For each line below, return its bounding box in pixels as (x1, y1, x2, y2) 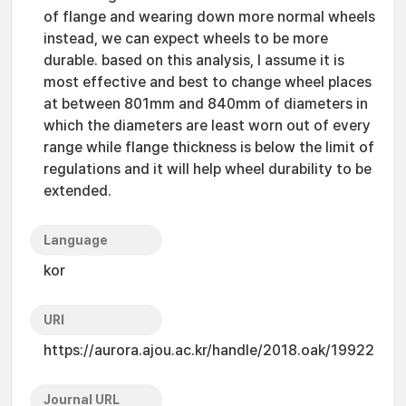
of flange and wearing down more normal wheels (43, 8, 375, 25)
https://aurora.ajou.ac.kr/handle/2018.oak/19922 (43, 342, 374, 359)
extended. (43, 182, 111, 199)
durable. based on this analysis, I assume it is (43, 52, 344, 69)
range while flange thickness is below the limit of (43, 139, 374, 156)
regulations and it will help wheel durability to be (43, 160, 372, 178)
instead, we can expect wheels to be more (43, 30, 328, 47)
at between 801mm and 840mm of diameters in (43, 95, 368, 112)
